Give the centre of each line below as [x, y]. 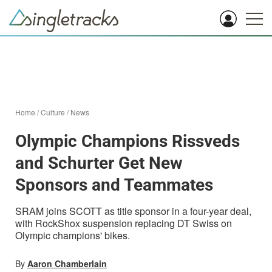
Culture [53, 112]
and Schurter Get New [99, 163]
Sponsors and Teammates [114, 185]
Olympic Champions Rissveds [127, 141]
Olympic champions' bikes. [73, 235]
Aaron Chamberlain [67, 263]
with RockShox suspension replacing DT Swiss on [124, 223]
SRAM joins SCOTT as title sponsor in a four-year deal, [133, 211]
